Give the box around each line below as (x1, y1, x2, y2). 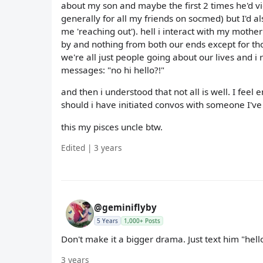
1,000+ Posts (124, 216, 160, 225)
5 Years (97, 216, 118, 225)
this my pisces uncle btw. (61, 120, 163, 133)
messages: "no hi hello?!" (61, 64, 164, 76)
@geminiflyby (94, 201, 157, 213)
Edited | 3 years (61, 141, 122, 153)
